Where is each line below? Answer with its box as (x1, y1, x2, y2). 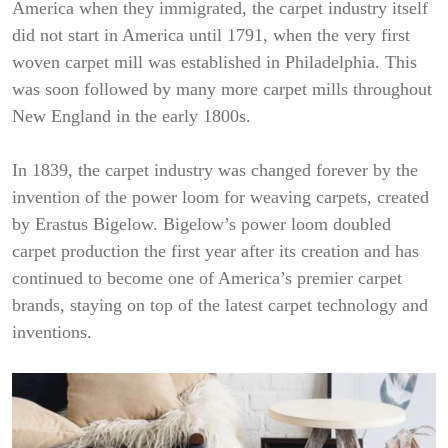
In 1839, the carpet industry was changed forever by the (12, 160, 418, 180)
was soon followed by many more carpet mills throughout (12, 79, 432, 99)
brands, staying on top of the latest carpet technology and (12, 295, 428, 315)
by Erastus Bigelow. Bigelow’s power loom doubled (12, 214, 391, 234)
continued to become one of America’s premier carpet (12, 268, 402, 288)
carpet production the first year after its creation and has (12, 241, 419, 261)
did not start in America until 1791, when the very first (12, 25, 410, 45)
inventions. (12, 322, 92, 342)
